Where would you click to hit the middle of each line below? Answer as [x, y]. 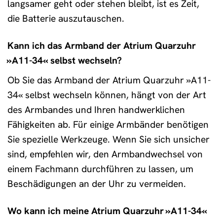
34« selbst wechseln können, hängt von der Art [107, 95]
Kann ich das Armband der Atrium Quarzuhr [102, 46]
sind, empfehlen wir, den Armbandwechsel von [105, 154]
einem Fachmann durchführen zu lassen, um [100, 169]
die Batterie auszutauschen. [66, 19]
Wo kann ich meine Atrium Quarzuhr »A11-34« [107, 211]
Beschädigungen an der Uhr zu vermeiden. [97, 184]
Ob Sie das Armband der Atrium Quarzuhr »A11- [109, 80]
